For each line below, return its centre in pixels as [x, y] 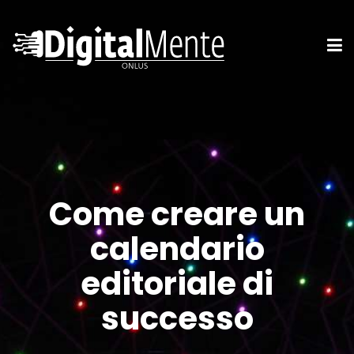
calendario [177, 249]
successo [177, 318]
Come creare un [177, 214]
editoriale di [177, 284]
